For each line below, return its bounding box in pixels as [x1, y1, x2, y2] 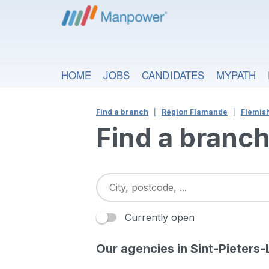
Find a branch [96, 107, 148, 116]
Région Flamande [162, 107, 228, 116]
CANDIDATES [142, 67, 204, 82]
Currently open [125, 211, 195, 223]
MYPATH [216, 67, 256, 82]
